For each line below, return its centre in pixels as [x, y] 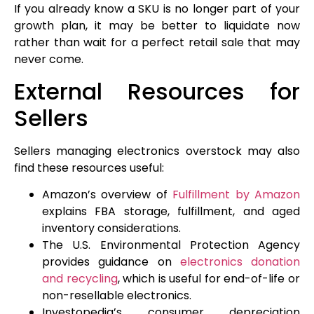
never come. [49, 60]
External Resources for [157, 91]
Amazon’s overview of [108, 195]
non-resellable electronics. [117, 296]
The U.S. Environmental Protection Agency [171, 245]
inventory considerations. [111, 228]
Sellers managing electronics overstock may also [157, 151]
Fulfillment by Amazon [237, 195]
